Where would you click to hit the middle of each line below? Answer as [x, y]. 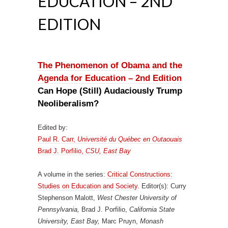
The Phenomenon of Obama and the [110, 65]
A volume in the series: [73, 174]
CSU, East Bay [108, 151]
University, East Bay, [69, 221]
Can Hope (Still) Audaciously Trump [110, 91]
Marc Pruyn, [120, 221]
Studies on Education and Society [88, 186]
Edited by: [53, 127]
